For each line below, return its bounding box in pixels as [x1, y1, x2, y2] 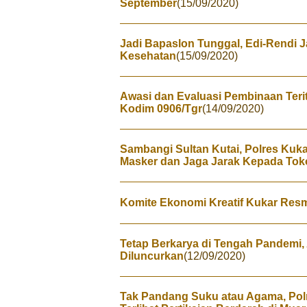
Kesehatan [120, 50, 176, 62]
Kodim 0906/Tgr [120, 103, 202, 114]
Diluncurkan [120, 250, 184, 262]
